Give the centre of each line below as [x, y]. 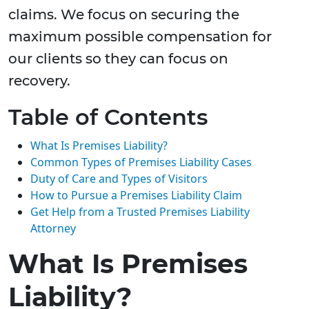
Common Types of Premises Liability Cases [141, 162]
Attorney [53, 229]
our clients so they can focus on [118, 59]
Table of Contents [108, 117]
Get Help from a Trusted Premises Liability [140, 212]
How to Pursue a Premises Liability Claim [136, 196]
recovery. [39, 81]
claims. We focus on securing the [124, 15]
